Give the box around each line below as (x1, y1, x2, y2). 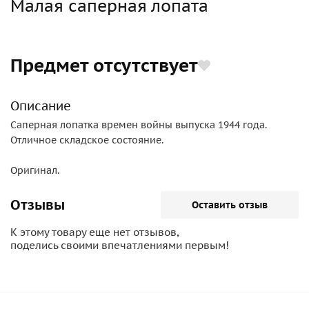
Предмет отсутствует (10, 54, 198, 77)
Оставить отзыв (192, 199, 268, 211)
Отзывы (10, 196, 65, 214)
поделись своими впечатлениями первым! (10, 239, 229, 252)
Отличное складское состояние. (10, 134, 163, 146)
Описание (10, 98, 71, 114)
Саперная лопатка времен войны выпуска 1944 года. (10, 119, 267, 131)
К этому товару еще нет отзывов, (10, 226, 179, 239)
